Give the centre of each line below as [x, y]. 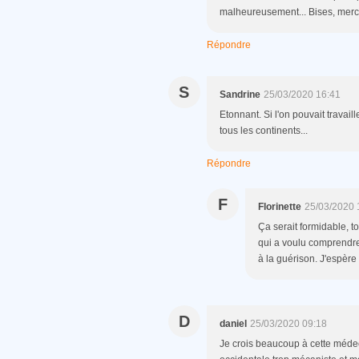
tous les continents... [264, 131]
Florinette [280, 207]
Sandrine [240, 95]
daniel [233, 324]
